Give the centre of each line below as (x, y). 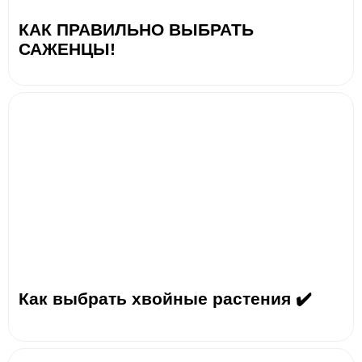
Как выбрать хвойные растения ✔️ (165, 298)
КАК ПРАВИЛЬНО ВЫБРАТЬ (136, 29)
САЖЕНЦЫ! (67, 48)
